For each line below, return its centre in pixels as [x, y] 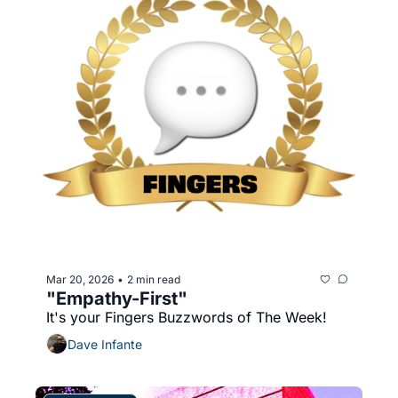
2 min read [154, 279]
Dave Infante [105, 344]
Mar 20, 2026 [80, 279]
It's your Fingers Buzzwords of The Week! [187, 317]
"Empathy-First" [117, 298]
